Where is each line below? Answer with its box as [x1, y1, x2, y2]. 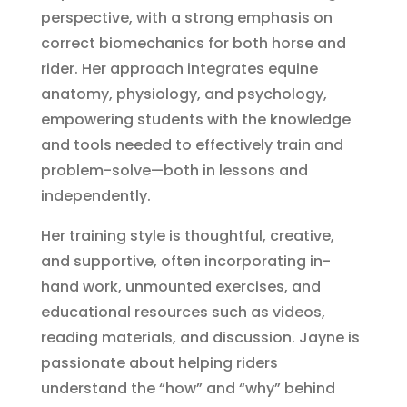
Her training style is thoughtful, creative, [40, 224, 334, 246]
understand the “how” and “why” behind [40, 377, 335, 399]
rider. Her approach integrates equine [40, 57, 318, 79]
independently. [40, 184, 151, 206]
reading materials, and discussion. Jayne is [40, 326, 360, 348]
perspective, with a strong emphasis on [40, 6, 333, 28]
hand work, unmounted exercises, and [40, 275, 321, 297]
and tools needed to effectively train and [40, 134, 343, 155]
